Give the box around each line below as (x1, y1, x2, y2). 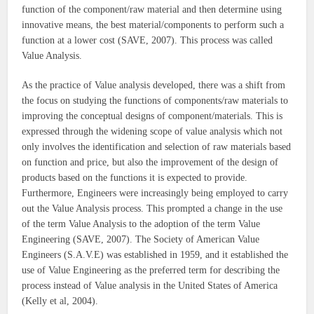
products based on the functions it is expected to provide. (22, 172, 248, 184)
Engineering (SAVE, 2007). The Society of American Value (22, 234, 260, 245)
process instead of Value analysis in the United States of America (22, 280, 278, 292)
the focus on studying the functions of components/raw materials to (22, 95, 289, 107)
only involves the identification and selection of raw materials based (22, 142, 292, 153)
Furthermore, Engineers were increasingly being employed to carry (22, 188, 289, 199)
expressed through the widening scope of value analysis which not (22, 126, 283, 137)
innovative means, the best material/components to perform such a (22, 20, 285, 31)
